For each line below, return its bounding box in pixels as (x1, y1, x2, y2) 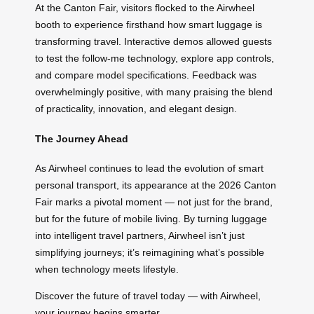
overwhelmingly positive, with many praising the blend (35, 86, 273, 98)
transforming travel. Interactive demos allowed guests (35, 36, 272, 48)
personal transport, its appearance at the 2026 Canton (35, 179, 276, 191)
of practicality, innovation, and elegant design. (35, 103, 237, 115)
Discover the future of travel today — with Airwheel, (35, 290, 261, 302)
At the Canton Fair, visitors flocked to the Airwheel (35, 2, 254, 14)
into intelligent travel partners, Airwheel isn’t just (35, 230, 245, 242)
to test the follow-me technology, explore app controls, (35, 53, 274, 64)
